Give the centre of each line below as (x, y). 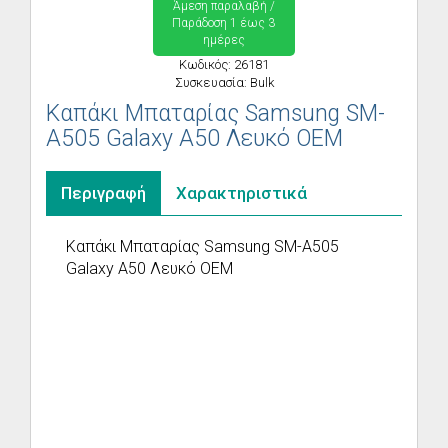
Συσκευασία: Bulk (224, 82)
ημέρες (223, 40)
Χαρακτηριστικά (241, 193)
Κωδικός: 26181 (224, 64)
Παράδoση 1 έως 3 (224, 23)
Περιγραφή (103, 193)
